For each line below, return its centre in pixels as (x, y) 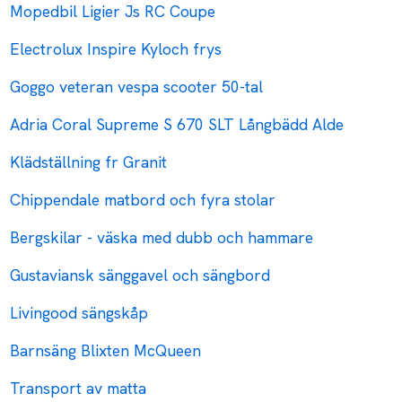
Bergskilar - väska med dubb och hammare (162, 238)
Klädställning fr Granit (89, 162)
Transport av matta (79, 389)
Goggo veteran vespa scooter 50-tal (137, 87)
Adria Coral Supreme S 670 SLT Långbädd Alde (177, 125)
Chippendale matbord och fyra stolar (143, 200)
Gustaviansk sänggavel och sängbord (140, 275)
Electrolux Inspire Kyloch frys (116, 49)
